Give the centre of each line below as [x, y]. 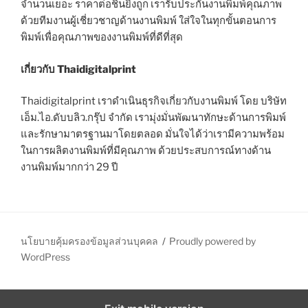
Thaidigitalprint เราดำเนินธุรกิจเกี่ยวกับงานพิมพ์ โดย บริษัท [154, 101]
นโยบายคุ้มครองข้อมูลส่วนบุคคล [89, 241]
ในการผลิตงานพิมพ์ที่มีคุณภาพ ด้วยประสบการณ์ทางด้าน [146, 151]
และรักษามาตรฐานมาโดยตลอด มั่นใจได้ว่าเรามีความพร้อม [153, 134]
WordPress [45, 256]
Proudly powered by [213, 241]
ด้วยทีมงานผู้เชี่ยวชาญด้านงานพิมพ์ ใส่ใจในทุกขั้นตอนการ [148, 21]
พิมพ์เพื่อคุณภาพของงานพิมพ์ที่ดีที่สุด [102, 37]
